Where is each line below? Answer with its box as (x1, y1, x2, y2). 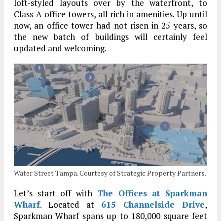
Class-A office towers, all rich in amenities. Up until (14, 8, 207, 20)
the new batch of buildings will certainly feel (14, 31, 207, 43)
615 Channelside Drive (101, 199, 205, 211)
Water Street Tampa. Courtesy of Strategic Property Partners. (14, 168, 206, 178)
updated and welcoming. (14, 42, 107, 54)
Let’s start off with (14, 187, 97, 199)
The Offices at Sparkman (97, 187, 208, 199)
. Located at (40, 199, 101, 211)
